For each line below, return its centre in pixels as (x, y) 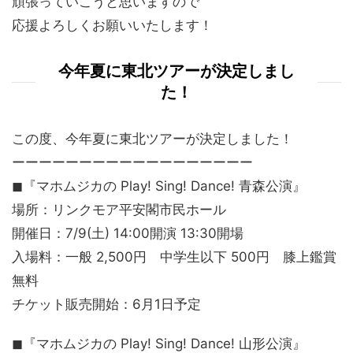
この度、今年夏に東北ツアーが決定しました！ (152, 139)
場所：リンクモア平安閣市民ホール (119, 210)
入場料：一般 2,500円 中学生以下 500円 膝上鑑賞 (174, 257)
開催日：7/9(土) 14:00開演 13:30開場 (128, 234)
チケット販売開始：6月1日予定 (106, 305)
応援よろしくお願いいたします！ (112, 26)
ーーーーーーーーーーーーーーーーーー (132, 163)
